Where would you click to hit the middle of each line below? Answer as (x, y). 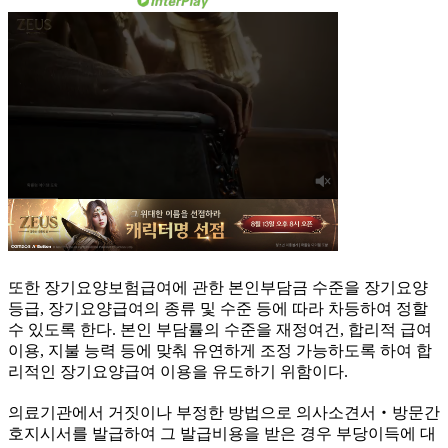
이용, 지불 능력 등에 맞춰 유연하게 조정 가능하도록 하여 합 (220, 351)
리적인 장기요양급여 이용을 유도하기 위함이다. (178, 372)
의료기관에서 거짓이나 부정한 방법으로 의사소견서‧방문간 (224, 413)
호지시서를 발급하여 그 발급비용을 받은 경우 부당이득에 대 (222, 434)
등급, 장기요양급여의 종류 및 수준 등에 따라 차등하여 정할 (218, 309)
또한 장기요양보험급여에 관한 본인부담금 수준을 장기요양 (218, 288)
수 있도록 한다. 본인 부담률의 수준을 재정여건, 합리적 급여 (220, 330)
